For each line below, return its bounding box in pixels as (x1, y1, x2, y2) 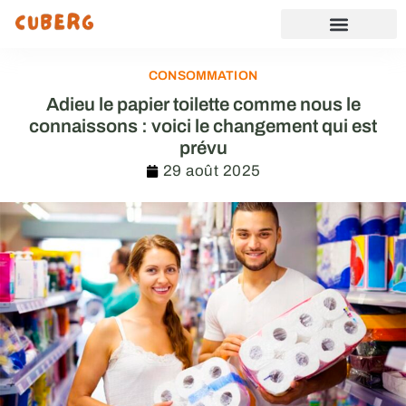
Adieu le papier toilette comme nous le (45, 94, 361, 114)
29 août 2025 (162, 162, 261, 179)
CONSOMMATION (149, 69, 257, 82)
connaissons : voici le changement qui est (29, 116, 377, 136)
